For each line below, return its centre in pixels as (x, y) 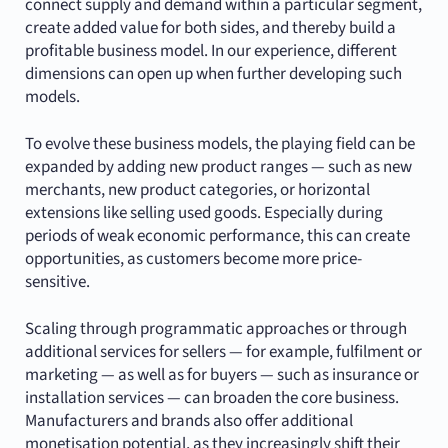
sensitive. (57, 282)
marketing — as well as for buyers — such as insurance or (221, 375)
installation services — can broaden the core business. (211, 398)
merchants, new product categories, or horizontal (197, 190)
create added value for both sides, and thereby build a (210, 28)
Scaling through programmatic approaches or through (215, 329)
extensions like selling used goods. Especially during (203, 213)
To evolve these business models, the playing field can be (219, 144)
